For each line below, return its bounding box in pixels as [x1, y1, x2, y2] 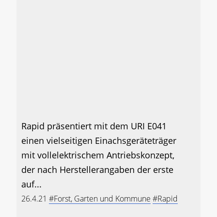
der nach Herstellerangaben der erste [21, 164, 173, 176]
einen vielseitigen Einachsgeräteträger [21, 135, 176, 147]
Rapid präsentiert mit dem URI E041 [21, 120, 167, 132]
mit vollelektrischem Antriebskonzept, [21, 149, 174, 161]
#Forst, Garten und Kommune [49, 193, 151, 204]
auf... [21, 178, 42, 190]
